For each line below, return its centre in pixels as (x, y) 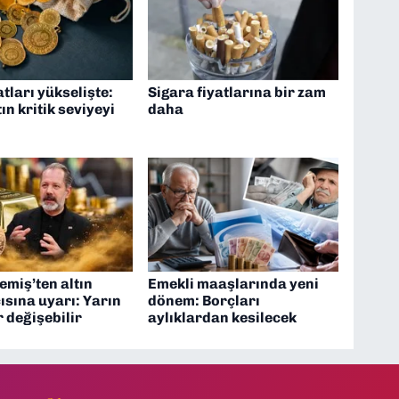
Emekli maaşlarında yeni (234, 284)
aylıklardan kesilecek (223, 318)
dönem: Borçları (204, 301)
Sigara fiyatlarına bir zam (237, 93)
